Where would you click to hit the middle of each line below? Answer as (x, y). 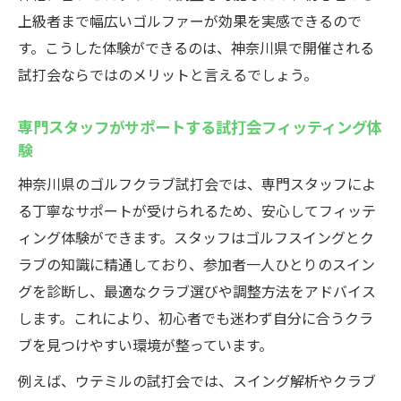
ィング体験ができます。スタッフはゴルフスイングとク (196, 237)
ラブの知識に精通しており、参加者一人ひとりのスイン (196, 264)
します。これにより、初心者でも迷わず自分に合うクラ (196, 318)
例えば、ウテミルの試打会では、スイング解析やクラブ (197, 380)
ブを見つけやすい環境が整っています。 (145, 345)
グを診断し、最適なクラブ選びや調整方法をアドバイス (197, 291)
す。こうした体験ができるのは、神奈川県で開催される (196, 47)
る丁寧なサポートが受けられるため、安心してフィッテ (197, 210)
